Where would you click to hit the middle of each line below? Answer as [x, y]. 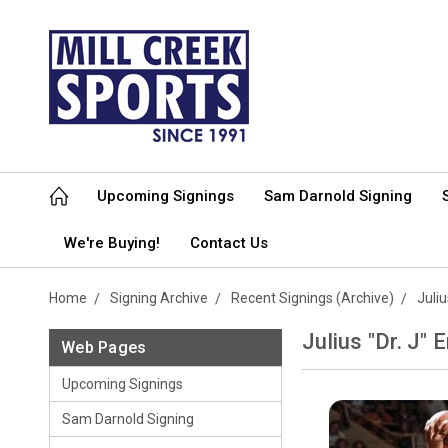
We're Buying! [112, 243]
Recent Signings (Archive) [312, 298]
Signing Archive [159, 298]
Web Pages [104, 347]
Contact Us [229, 243]
